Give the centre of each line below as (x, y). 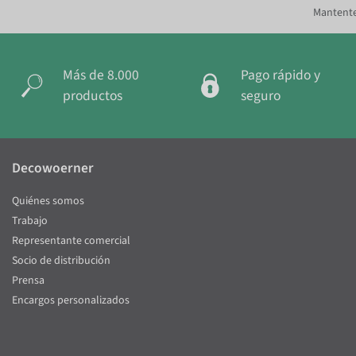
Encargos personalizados (71, 300)
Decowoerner (53, 168)
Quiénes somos (48, 201)
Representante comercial (71, 240)
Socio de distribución (61, 260)
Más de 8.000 (101, 75)
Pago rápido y (281, 75)
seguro (261, 95)
